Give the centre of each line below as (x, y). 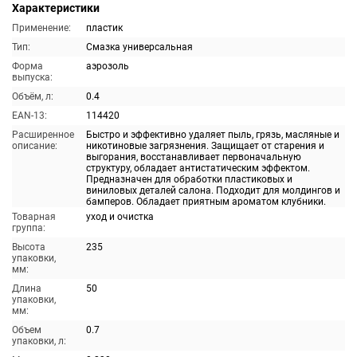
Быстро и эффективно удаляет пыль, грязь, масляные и (213, 135)
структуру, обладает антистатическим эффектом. (198, 168)
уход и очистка (120, 217)
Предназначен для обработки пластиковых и (189, 179)
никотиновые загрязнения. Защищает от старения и (205, 146)
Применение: (41, 28)
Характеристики (56, 8)
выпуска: (32, 77)
